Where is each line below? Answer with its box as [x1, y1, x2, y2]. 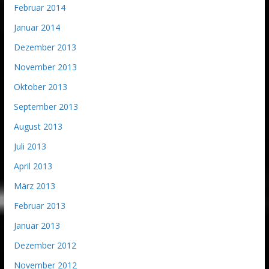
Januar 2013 [13, 220, 60, 232]
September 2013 [13, 101, 78, 113]
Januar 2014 [13, 22, 60, 34]
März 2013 [13, 180, 55, 192]
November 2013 [13, 61, 77, 73]
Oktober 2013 [13, 81, 67, 93]
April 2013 [13, 160, 52, 172]
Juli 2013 [13, 141, 46, 153]
